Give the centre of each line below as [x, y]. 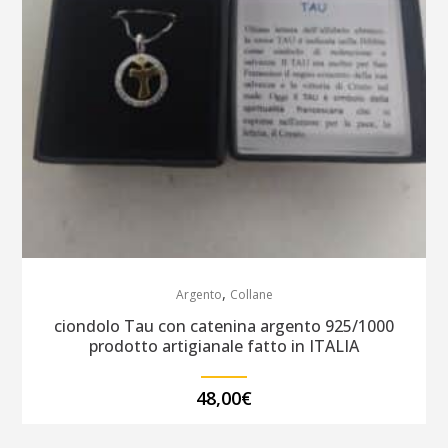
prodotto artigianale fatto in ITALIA [224, 346]
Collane [251, 295]
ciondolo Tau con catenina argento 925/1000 [224, 326]
